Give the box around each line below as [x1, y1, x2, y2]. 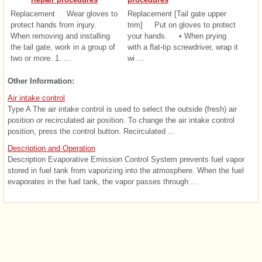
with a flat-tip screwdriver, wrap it [127, 43, 238, 52]
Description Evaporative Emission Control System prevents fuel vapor [8, 155, 244, 164]
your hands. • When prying [127, 32, 226, 41]
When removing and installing [11, 32, 110, 41]
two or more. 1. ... [11, 54, 71, 63]
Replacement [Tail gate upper [127, 9, 226, 19]
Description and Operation [8, 144, 95, 153]
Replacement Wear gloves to [11, 9, 118, 19]
